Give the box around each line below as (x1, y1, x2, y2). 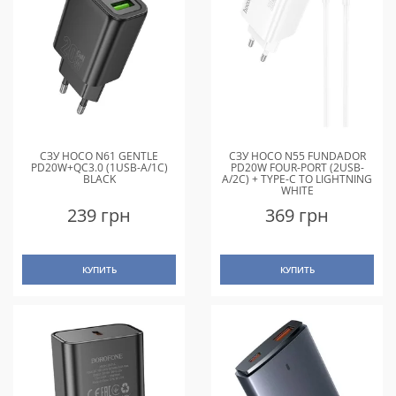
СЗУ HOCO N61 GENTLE (40, 148, 158, 164)
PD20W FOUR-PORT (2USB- (230, 159, 364, 175)
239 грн (67, 202, 131, 227)
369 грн (265, 202, 329, 227)
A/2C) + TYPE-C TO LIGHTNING (222, 171, 372, 187)
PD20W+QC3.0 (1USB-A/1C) (30, 159, 168, 175)
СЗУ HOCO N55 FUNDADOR (228, 148, 366, 164)
